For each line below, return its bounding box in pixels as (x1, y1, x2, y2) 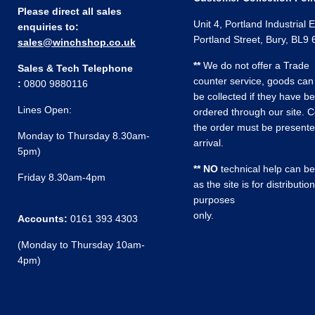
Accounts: (18, 212, 67, 224)
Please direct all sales (18, 5, 122, 17)
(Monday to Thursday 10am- (18, 238, 145, 250)
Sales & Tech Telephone (18, 62, 133, 74)
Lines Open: (18, 103, 72, 115)
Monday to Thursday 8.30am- (18, 129, 150, 141)
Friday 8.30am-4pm (18, 171, 105, 183)
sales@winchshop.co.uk (18, 36, 136, 48)
